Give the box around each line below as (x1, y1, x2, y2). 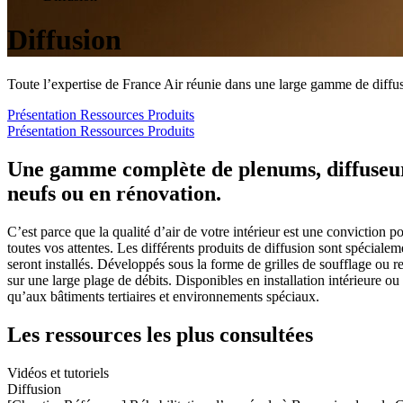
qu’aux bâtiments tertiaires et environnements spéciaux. (7, 288, 319, 304)
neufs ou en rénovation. (7, 181, 221, 205)
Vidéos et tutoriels (7, 364, 109, 381)
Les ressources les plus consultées (7, 322, 313, 346)
